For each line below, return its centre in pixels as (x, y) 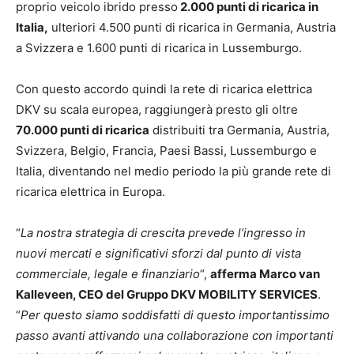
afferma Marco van (265, 274)
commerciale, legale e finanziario (108, 274)
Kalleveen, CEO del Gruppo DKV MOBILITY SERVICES (167, 294)
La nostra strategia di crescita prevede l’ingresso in (163, 233)
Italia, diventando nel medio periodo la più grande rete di (173, 171)
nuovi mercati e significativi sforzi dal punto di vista (158, 253)
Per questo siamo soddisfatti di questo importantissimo (175, 315)
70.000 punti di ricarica (83, 130)
